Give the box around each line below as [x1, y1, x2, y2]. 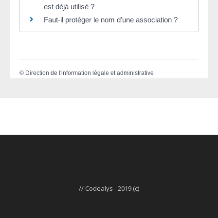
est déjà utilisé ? [44, 2, 94, 11]
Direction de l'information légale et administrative [25, 70, 154, 77]
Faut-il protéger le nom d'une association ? [44, 16, 178, 24]
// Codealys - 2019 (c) [79, 183, 139, 193]
